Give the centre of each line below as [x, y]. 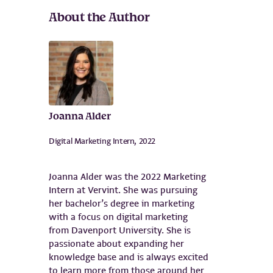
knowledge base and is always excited [129, 257]
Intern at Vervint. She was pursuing [123, 190]
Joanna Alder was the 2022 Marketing [127, 176]
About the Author [99, 18]
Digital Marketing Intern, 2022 [102, 141]
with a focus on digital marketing [118, 217]
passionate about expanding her [116, 243]
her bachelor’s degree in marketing [122, 203]
